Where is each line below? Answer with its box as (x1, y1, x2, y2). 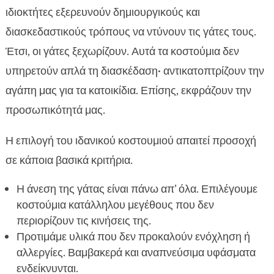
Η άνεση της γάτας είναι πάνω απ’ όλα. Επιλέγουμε (16, 182, 257, 197)
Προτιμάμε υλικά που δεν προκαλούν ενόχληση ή (16, 229, 250, 245)
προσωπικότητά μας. (5, 103, 105, 118)
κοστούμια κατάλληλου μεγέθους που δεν (16, 198, 214, 213)
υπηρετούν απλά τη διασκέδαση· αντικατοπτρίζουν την (5, 64, 264, 79)
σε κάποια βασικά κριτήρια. (5, 153, 133, 168)
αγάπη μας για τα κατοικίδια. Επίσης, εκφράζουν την (5, 83, 251, 98)
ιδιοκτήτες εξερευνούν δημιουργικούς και (5, 5, 200, 20)
